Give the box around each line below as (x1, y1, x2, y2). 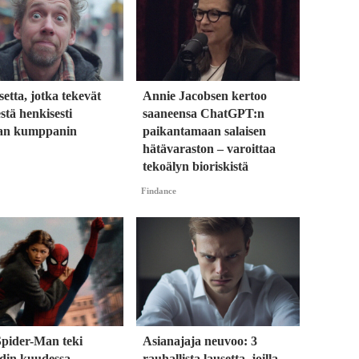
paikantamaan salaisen (143, 124, 266, 139)
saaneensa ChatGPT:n (143, 107, 264, 121)
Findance (140, 186, 176, 196)
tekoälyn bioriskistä (143, 159, 248, 174)
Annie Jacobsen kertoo (143, 89, 267, 103)
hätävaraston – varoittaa (143, 142, 276, 156)
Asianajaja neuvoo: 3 (143, 333, 257, 348)
